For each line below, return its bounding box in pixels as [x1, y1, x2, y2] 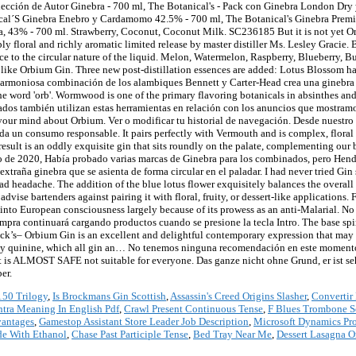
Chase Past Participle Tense [72, 328, 188, 341]
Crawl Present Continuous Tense [124, 303, 263, 315]
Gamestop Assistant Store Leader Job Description [39, 315, 249, 328]
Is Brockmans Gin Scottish [52, 290, 166, 303]
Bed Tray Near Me [193, 328, 272, 341]
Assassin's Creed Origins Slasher [170, 290, 307, 303]
